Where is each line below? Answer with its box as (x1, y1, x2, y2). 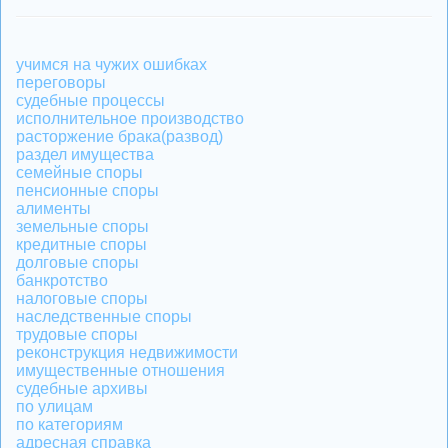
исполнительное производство (16, 110, 244, 127)
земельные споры (16, 218, 149, 235)
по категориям (16, 416, 123, 433)
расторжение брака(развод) (16, 128, 223, 145)
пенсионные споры (16, 182, 159, 199)
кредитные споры (16, 236, 147, 253)
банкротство (16, 272, 108, 289)
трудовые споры (16, 326, 138, 343)
